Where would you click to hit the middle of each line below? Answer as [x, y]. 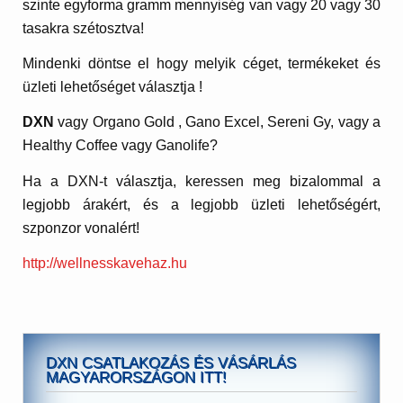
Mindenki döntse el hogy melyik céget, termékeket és [201, 63]
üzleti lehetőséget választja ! [113, 86]
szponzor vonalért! [81, 228]
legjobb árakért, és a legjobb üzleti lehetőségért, [201, 204]
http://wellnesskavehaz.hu [105, 264]
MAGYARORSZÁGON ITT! [137, 378]
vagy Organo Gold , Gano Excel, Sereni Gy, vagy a [217, 122]
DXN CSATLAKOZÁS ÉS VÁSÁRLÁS [171, 363]
